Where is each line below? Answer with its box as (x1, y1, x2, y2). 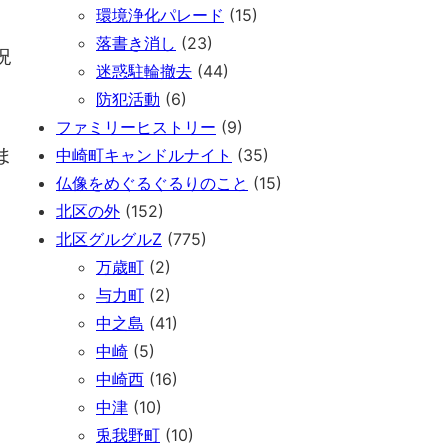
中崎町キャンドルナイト (56, 145, 232, 166)
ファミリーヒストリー (56, 117, 216, 138)
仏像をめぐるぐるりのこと (56, 173, 248, 194)
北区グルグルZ (56, 229, 162, 250)
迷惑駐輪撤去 (96, 61, 192, 82)
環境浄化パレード (96, 5, 224, 26)
